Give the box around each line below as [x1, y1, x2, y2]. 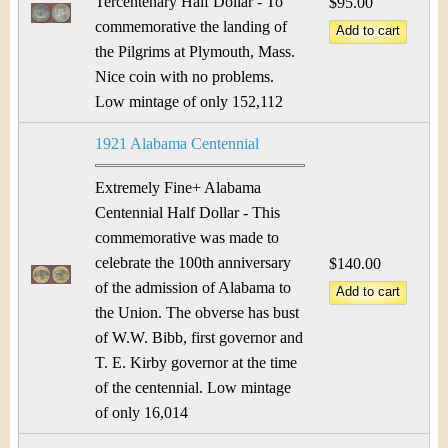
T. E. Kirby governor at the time [95, 354, 297, 371]
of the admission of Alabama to [95, 279, 291, 296]
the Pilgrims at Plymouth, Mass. [95, 43, 295, 60]
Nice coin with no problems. [95, 68, 274, 85]
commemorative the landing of [95, 18, 287, 35]
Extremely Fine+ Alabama [95, 179, 261, 196]
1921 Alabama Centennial [95, 135, 259, 152]
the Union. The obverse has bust [95, 304, 299, 321]
